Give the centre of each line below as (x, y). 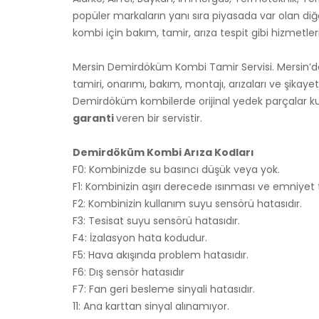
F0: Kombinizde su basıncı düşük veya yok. (176, 169)
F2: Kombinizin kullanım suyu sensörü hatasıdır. (187, 203)
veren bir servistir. (159, 118)
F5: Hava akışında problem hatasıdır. (161, 255)
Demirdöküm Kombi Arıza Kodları (163, 152)
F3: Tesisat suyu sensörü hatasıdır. (156, 220)
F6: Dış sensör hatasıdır (129, 272)
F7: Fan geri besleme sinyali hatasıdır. (164, 289)
